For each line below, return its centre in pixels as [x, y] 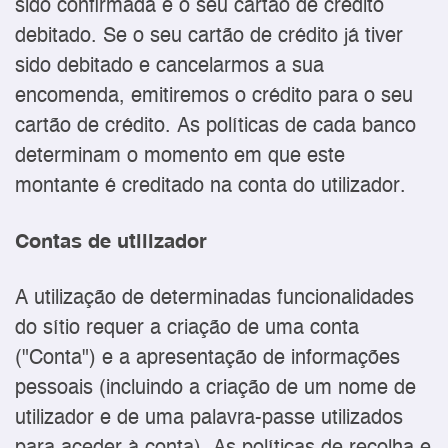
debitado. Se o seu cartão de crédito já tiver [209, 36]
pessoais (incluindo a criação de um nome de [215, 389]
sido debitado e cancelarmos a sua [169, 66]
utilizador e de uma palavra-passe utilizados [209, 419]
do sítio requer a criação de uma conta [187, 329]
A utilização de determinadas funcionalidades [214, 299]
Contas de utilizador [111, 242]
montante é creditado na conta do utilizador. [210, 186]
